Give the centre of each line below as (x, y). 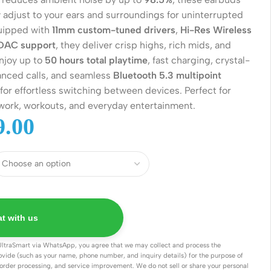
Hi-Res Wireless (216, 30)
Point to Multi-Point (136, 216)
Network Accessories (148, 238)
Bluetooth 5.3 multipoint (168, 75)
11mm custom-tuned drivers (114, 30)
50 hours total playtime (96, 60)
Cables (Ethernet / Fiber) (149, 261)
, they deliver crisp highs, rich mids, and (144, 45)
